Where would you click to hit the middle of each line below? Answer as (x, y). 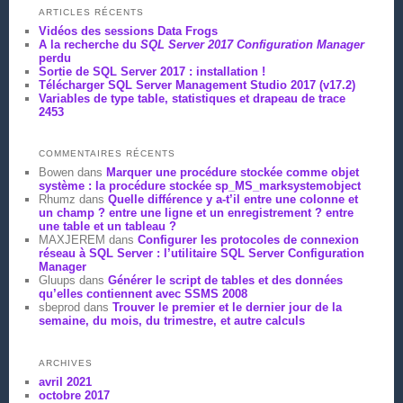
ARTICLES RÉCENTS (91, 12)
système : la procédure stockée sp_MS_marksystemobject (199, 186)
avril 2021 (65, 381)
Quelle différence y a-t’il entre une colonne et (233, 200)
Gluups (57, 281)
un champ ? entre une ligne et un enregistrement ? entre (196, 213)
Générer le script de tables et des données (225, 281)
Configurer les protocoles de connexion (248, 240)
